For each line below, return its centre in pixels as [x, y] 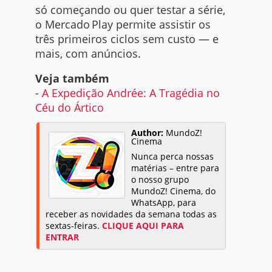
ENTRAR [62, 237]
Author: [147, 133]
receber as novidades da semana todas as [131, 214]
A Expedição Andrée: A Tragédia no [131, 93]
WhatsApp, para [163, 203]
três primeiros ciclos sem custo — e [127, 39]
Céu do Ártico [69, 107]
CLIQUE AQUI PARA [143, 226]
